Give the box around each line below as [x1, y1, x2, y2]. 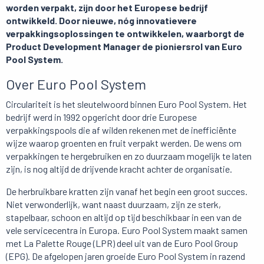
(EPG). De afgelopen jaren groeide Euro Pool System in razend [6, 250, 245, 262]
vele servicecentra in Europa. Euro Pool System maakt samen [6, 225, 247, 236]
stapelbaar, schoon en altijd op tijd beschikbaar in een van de [6, 212, 242, 223]
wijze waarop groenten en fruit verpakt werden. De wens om [6, 137, 242, 149]
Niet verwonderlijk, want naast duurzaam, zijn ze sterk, [6, 199, 221, 210]
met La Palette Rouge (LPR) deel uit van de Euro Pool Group [6, 237, 238, 249]
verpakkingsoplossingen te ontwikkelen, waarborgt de [6, 28, 245, 39]
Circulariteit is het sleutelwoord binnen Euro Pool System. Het [6, 98, 247, 110]
